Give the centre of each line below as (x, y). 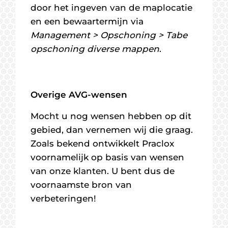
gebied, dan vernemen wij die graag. (112, 130)
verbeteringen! (63, 198)
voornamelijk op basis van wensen (107, 157)
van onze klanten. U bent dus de (103, 171)
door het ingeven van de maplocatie (111, 8)
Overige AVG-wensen (79, 95)
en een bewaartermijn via (87, 21)
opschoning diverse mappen (95, 49)
